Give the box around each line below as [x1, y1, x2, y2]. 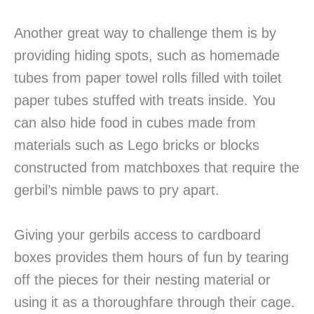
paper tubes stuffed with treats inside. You [14, 93, 275, 109]
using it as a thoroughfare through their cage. [14, 294, 295, 310]
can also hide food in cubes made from [14, 115, 256, 131]
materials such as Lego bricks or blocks [14, 137, 259, 153]
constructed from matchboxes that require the [14, 160, 299, 176]
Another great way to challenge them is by [14, 25, 276, 41]
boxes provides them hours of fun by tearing [14, 250, 289, 266]
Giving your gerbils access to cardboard [14, 227, 261, 243]
